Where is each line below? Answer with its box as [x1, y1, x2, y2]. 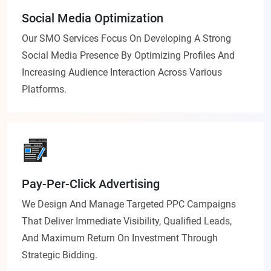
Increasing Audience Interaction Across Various [22, 67, 222, 79]
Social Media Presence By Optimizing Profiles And [22, 50, 235, 62]
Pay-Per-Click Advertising [22, 177, 160, 192]
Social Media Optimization [22, 11, 163, 26]
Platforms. [22, 83, 67, 96]
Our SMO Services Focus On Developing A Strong [22, 33, 231, 45]
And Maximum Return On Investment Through [22, 232, 218, 244]
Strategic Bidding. [22, 249, 97, 261]
